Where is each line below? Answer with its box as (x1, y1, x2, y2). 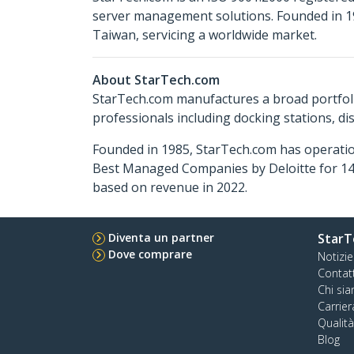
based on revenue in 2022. (92, 179, 247, 196)
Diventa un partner (108, 230, 214, 245)
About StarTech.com (92, 71, 220, 88)
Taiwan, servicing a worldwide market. (92, 26, 317, 43)
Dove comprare (108, 247, 192, 262)
